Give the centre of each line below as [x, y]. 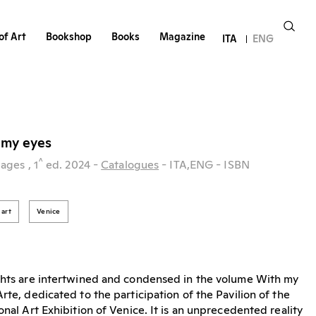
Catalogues [130, 165]
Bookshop [68, 38]
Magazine [182, 38]
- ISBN [233, 165]
